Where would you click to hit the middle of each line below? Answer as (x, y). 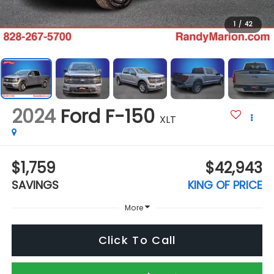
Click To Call (137, 240)
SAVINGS (35, 185)
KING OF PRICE (225, 185)
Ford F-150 (107, 117)
